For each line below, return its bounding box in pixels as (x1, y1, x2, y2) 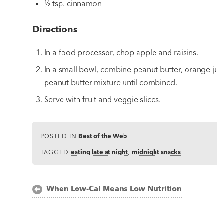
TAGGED (40, 148, 71, 156)
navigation (32, 199, 93, 213)
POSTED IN (40, 131, 79, 139)
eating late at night (71, 148, 128, 156)
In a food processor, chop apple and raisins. (44, 47, 199, 57)
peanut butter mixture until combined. (44, 77, 178, 87)
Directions (32, 23, 78, 35)
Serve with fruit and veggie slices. (44, 94, 161, 104)
